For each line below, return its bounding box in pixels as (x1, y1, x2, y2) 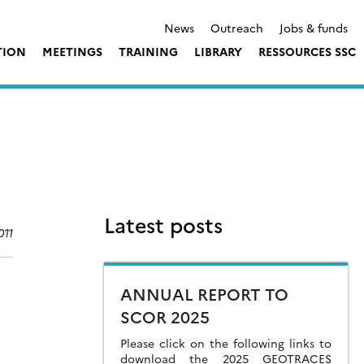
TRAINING (119, 42, 178, 59)
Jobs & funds (279, 19, 348, 36)
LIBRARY (194, 42, 242, 59)
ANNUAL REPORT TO (120, 282, 288, 305)
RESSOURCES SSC (258, 42, 356, 59)
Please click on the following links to (120, 335, 331, 352)
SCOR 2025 (120, 305, 210, 328)
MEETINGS (42, 42, 102, 59)
